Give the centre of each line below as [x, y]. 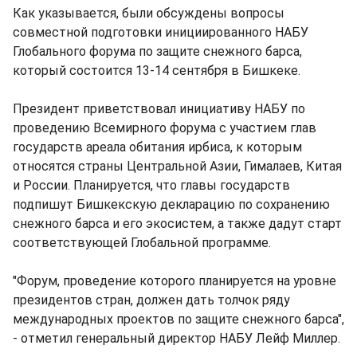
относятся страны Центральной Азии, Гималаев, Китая [177, 166]
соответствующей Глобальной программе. [142, 243]
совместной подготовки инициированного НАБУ [161, 32]
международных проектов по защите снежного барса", [178, 319]
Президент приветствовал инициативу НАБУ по [159, 109]
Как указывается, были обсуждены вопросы [149, 13]
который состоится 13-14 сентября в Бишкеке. [157, 71]
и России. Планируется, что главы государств [151, 185]
